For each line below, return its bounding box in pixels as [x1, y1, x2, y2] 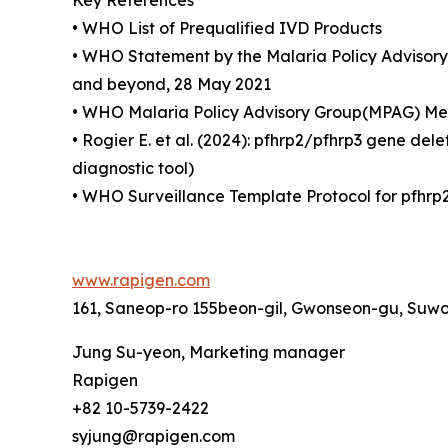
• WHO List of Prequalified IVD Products [72, 18, 382, 38]
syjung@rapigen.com [72, 426, 235, 446]
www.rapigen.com [72, 270, 210, 290]
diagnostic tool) [72, 158, 194, 178]
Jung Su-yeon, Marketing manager [72, 342, 345, 362]
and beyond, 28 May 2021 [72, 74, 271, 94]
